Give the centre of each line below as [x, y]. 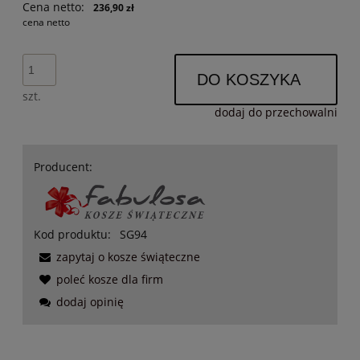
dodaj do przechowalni [276, 112]
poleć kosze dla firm [110, 279]
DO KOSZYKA [249, 80]
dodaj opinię [90, 301]
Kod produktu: [72, 234]
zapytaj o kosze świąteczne [128, 256]
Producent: [63, 166]
